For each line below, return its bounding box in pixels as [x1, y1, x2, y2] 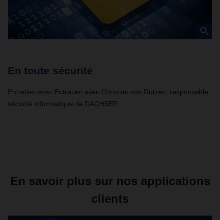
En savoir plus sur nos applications [10, 174, 210, 188]
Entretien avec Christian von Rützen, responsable [53, 88, 208, 96]
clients [91, 192, 129, 205]
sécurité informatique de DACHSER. [8, 100, 120, 108]
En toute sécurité [8, 65, 93, 76]
